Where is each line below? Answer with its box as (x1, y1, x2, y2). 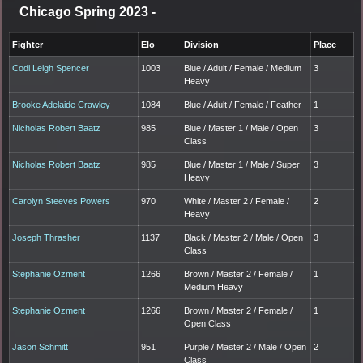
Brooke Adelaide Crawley (12, 99, 111, 109)
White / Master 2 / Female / (184, 195, 290, 206)
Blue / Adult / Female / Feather (184, 99, 302, 109)
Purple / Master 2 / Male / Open (184, 341, 307, 352)
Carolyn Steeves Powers (12, 195, 111, 206)
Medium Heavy (184, 281, 244, 292)
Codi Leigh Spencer (12, 62, 90, 73)
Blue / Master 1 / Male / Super (184, 159, 301, 169)
